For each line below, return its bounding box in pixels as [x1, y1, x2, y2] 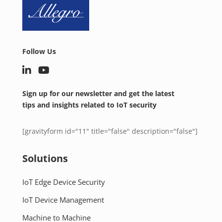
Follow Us [22, 47, 56, 56]
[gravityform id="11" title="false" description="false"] [22, 126, 198, 136]
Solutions [22, 152, 68, 166]
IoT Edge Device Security [22, 177, 105, 187]
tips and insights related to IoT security [22, 100, 157, 110]
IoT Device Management [22, 195, 104, 205]
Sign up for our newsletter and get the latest [22, 89, 174, 99]
